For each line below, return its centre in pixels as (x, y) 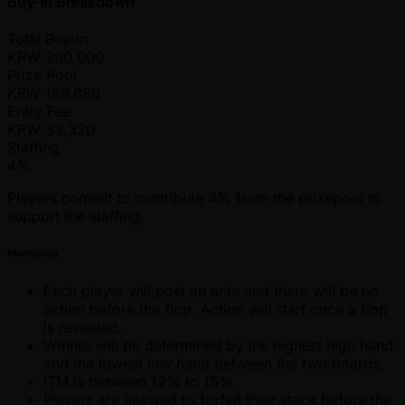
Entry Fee (39, 112)
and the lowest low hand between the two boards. (214, 364)
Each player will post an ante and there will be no (211, 292)
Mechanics (33, 254)
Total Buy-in (47, 39)
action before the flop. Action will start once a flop (216, 310)
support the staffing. (76, 217)
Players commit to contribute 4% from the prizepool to (194, 198)
